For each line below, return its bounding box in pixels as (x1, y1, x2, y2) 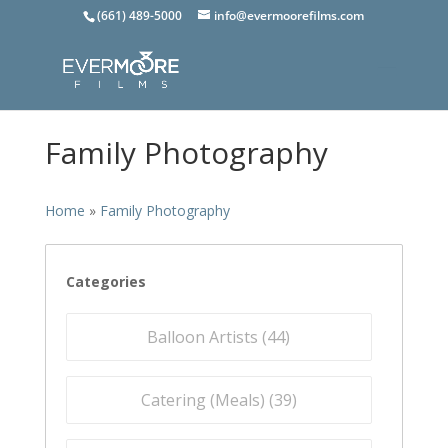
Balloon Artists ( (147, 326, 268, 348)
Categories (65, 272, 146, 291)
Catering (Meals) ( (140, 389, 274, 411)
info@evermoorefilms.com (214, 7, 365, 24)
